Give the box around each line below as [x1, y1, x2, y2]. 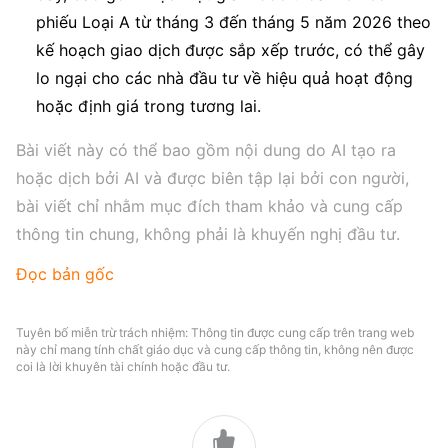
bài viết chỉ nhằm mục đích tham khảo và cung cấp [16, 196, 403, 216]
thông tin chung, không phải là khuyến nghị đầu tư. [16, 224, 400, 244]
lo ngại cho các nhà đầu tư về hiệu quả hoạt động [36, 68, 413, 88]
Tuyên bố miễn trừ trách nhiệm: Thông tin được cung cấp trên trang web [16, 325, 414, 340]
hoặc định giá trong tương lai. [36, 96, 261, 116]
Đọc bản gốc [16, 264, 114, 284]
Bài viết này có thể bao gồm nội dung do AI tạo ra [16, 140, 396, 160]
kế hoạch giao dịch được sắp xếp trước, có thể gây [36, 40, 425, 60]
